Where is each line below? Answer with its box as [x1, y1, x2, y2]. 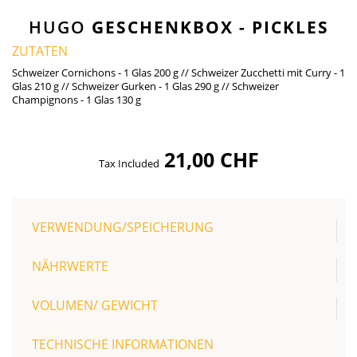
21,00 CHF [163, 146, 259, 173]
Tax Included [98, 156, 164, 171]
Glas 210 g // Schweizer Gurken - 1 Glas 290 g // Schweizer [12, 79, 279, 93]
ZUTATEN [12, 42, 68, 60]
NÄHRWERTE [32, 257, 108, 275]
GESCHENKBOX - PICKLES [91, 16, 329, 38]
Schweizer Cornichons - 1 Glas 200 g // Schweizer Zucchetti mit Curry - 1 [12, 65, 345, 80]
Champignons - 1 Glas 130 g [12, 92, 141, 107]
